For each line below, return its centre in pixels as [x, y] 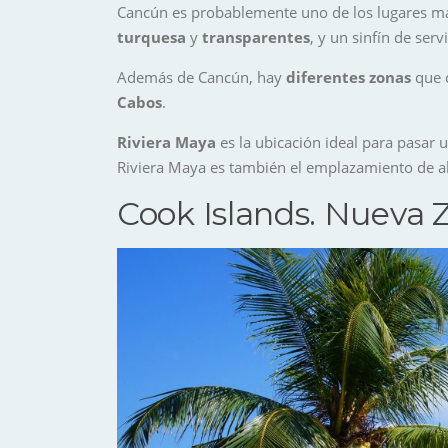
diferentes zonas [348, 76]
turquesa [151, 36]
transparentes [256, 36]
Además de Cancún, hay [201, 76]
